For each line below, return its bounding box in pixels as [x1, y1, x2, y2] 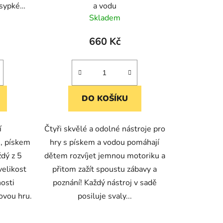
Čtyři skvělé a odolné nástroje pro [44, 123, 165, 135]
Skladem [89, 12, 120, 24]
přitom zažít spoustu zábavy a [52, 164, 157, 175]
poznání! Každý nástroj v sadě [52, 177, 157, 189]
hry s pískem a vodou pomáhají [50, 137, 160, 148]
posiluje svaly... [77, 191, 132, 202]
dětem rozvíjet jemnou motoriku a [44, 150, 165, 162]
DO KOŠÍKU [81, 93, 128, 105]
